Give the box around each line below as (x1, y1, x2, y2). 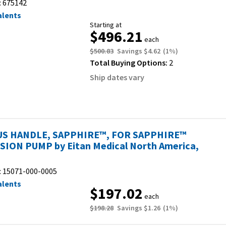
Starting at (90, 20, 122, 29)
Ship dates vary (90, 72, 144, 82)
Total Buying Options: (90, 58, 169, 68)
